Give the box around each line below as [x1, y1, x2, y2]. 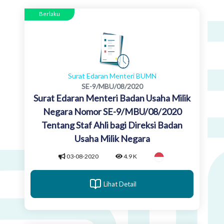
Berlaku [39, 10, 60, 17]
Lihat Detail [103, 179, 136, 188]
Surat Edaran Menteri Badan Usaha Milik [33, 92, 190, 104]
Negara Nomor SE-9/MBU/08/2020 [42, 106, 181, 117]
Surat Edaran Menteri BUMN [67, 71, 156, 80]
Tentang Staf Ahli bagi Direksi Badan [41, 119, 182, 131]
